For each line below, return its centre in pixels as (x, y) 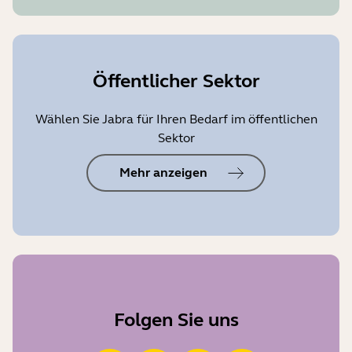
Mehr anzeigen (163, 172)
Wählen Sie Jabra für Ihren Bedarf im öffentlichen (176, 119)
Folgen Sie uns (176, 320)
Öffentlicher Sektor (176, 81)
